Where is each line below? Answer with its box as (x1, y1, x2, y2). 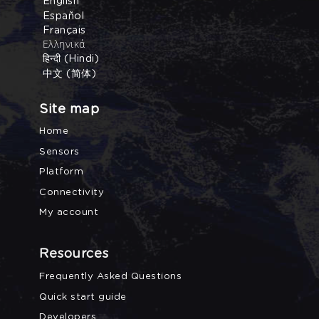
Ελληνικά (39, 39, 85, 51)
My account (39, 207, 98, 218)
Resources (39, 248, 109, 261)
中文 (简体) (39, 68, 96, 79)
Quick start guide (39, 291, 127, 302)
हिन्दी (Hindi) (39, 53, 99, 65)
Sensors (39, 146, 80, 157)
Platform (39, 167, 83, 177)
